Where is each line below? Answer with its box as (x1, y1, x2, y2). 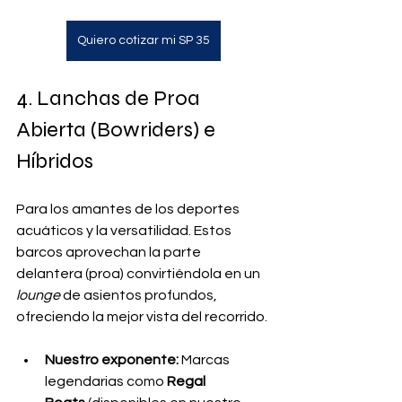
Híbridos (16, 147, 93, 174)
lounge (16, 287, 60, 302)
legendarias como (45, 373, 167, 389)
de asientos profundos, (60, 287, 220, 302)
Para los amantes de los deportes (16, 201, 242, 216)
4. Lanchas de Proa (16, 84, 205, 111)
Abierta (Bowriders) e (16, 116, 220, 143)
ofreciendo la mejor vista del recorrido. (16, 309, 267, 324)
